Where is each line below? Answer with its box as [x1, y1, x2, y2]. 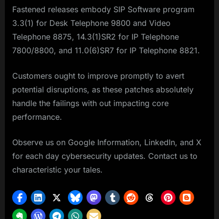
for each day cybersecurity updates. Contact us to [12, 151, 197, 161]
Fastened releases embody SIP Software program [12, 4, 195, 15]
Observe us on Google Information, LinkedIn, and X [12, 137, 201, 148]
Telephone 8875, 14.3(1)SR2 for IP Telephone [12, 32, 179, 42]
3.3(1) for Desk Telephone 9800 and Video [12, 18, 171, 28]
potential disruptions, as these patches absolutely [12, 85, 194, 95]
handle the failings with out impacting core [12, 98, 169, 109]
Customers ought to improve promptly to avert [12, 71, 184, 81]
